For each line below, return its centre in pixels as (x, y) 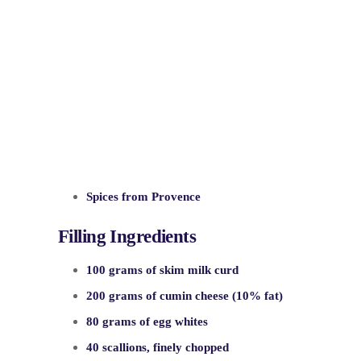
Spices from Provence (143, 197)
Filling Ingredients (127, 237)
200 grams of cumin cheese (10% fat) (185, 295)
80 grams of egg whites (147, 321)
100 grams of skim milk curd (162, 270)
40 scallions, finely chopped (158, 347)
